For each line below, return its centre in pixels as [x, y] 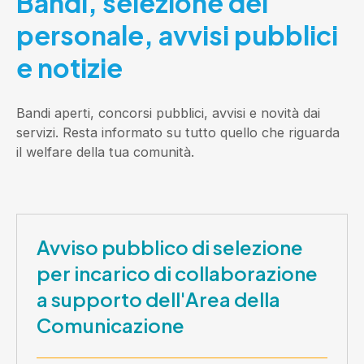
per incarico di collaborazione [177, 273]
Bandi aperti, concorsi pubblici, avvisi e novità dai [168, 113]
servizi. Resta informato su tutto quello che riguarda [178, 132]
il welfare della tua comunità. [105, 152]
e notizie [69, 67]
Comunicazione [110, 325]
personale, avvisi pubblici [177, 35]
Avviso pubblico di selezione [170, 247]
